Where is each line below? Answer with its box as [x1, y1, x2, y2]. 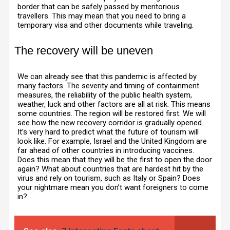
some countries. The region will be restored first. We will [17, 109, 206, 118]
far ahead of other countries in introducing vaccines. [17, 146, 194, 155]
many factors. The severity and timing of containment [17, 81, 199, 90]
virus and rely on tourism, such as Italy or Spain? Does [17, 174, 200, 183]
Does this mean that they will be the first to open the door [17, 155, 212, 164]
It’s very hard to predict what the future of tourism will [17, 127, 199, 137]
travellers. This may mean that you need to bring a [17, 11, 186, 21]
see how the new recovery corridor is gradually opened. [17, 118, 203, 127]
